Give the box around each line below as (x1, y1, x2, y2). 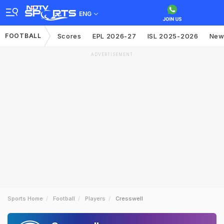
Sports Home (7, 195, 43, 202)
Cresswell (115, 195, 143, 202)
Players (85, 195, 105, 202)
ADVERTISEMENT (91, 52, 133, 57)
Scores (57, 32, 81, 40)
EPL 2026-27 (92, 32, 136, 40)
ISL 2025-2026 (147, 32, 198, 40)
